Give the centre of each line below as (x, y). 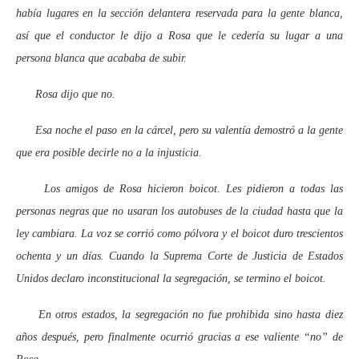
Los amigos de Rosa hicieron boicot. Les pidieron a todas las (179, 188)
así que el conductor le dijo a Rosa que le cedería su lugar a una (179, 35)
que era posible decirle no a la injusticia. (109, 152)
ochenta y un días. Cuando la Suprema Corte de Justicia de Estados (179, 256)
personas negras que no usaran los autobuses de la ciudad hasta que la (179, 211)
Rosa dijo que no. (66, 94)
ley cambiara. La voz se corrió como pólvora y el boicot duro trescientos (179, 233)
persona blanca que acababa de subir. (101, 58)
